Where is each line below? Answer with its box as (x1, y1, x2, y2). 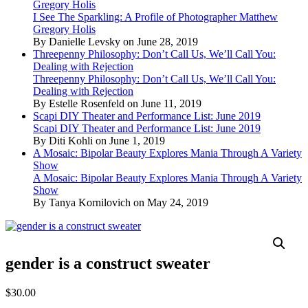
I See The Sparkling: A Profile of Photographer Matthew (33, 10, 278, 23)
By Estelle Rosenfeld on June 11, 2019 (33, 97, 201, 109)
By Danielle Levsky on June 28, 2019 (33, 35, 198, 47)
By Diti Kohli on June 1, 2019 (33, 134, 165, 146)
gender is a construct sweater (5, 254, 210, 272)
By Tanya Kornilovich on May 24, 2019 (33, 196, 208, 208)
